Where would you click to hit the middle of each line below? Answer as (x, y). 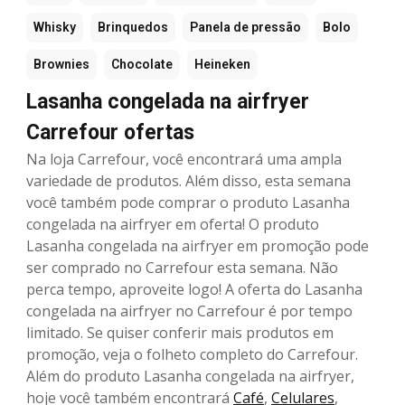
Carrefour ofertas (110, 133)
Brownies (61, 65)
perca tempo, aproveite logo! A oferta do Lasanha (194, 290)
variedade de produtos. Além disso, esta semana (188, 181)
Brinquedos (133, 28)
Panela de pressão (245, 28)
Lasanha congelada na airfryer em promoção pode (198, 246)
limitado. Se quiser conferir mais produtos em (180, 333)
